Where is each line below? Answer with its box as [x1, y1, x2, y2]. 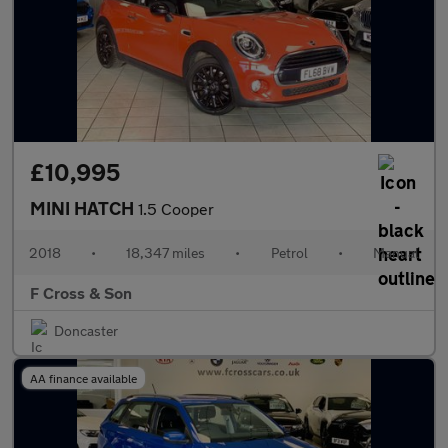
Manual [372, 244, 419, 261]
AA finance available [30, 371, 137, 385]
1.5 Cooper [138, 199, 214, 218]
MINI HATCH [30, 197, 138, 219]
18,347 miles [126, 244, 206, 261]
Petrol [270, 244, 308, 261]
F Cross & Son [30, 283, 132, 302]
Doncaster [54, 322, 118, 339]
